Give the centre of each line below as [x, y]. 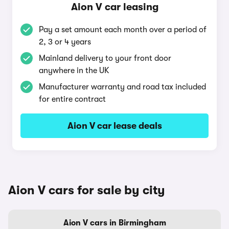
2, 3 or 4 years [65, 42]
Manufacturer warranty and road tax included [122, 87]
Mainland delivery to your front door [105, 58]
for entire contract [72, 99]
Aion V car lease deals [114, 126]
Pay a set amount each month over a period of [123, 30]
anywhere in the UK [74, 71]
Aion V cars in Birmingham [114, 223]
